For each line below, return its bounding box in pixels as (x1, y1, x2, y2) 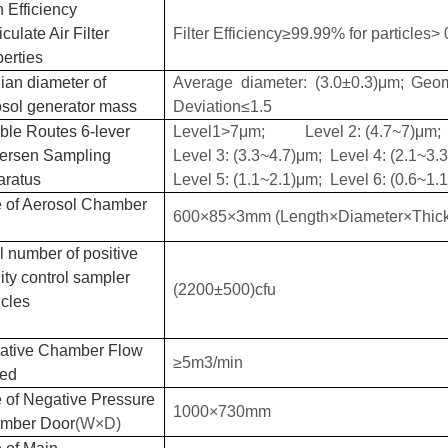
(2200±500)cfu (173, 280, 276, 298)
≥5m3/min (173, 353, 243, 371)
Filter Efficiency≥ (173, 24, 291, 42)
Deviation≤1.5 (173, 97, 272, 115)
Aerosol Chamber (22, 195, 147, 213)
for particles (345, 24, 431, 42)
